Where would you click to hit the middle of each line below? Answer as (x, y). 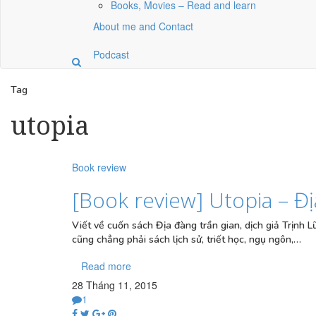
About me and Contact (143, 26)
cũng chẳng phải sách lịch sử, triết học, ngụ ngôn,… (187, 239)
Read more (106, 266)
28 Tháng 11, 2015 (115, 285)
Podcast (111, 54)
